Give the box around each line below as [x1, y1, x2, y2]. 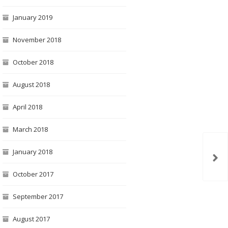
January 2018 [12, 147, 52, 156]
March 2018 [12, 125, 48, 134]
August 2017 [12, 214, 50, 223]
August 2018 [12, 80, 50, 89]
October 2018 [12, 58, 53, 67]
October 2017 [12, 169, 53, 179]
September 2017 [12, 192, 63, 201]
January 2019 [12, 13, 52, 22]
